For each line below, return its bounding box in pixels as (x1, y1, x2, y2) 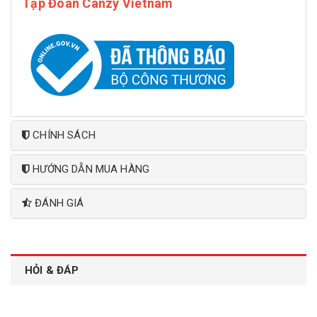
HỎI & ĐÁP (25, 264, 79, 277)
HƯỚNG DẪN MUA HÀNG (33, 163, 150, 176)
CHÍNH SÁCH (33, 129, 96, 142)
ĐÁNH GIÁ (35, 197, 84, 210)
